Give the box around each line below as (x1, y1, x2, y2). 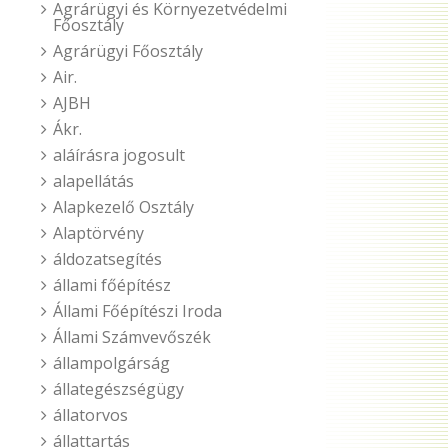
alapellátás (53, 170, 134, 192)
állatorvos (53, 404, 128, 426)
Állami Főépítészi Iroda (53, 300, 222, 322)
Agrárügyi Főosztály (53, 40, 203, 62)
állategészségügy (53, 378, 184, 400)
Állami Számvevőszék (53, 326, 211, 348)
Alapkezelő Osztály (53, 196, 194, 218)
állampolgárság (53, 352, 170, 374)
